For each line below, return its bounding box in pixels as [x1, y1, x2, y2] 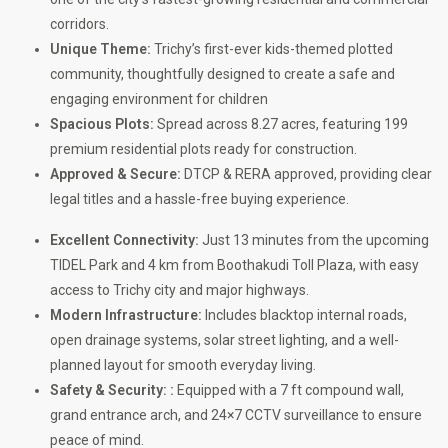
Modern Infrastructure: [50, 307, 202, 324]
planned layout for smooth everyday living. [50, 357, 316, 374]
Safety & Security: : [50, 382, 174, 399]
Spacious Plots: [50, 116, 157, 133]
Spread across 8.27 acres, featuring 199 [157, 116, 408, 133]
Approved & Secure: [50, 166, 181, 183]
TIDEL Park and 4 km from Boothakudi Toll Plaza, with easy [50, 257, 419, 274]
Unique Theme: [50, 41, 151, 58]
